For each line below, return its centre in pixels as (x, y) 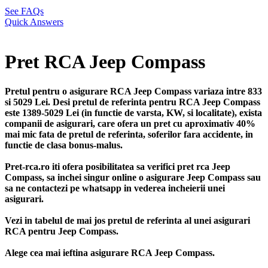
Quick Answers (34, 22)
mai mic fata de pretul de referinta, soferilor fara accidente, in (129, 134)
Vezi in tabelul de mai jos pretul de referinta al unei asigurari (127, 220)
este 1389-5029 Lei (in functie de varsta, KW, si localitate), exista (133, 112)
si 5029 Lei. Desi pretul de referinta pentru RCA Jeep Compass (133, 102)
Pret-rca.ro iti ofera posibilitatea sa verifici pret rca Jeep (118, 166)
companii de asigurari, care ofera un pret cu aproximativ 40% (130, 123)
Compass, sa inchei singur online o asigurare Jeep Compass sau (133, 177)
